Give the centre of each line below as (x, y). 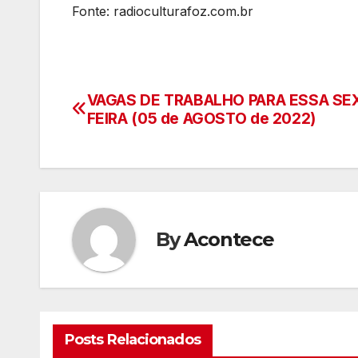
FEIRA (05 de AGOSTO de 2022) (201, 118)
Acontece (229, 239)
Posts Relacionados (133, 339)
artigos (113, 172)
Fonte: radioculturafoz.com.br (163, 11)
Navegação (139, 106)
